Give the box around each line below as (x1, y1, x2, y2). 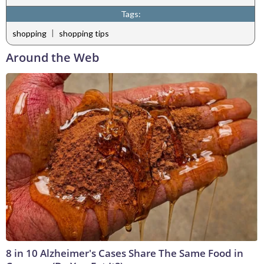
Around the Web (6, 49, 99, 66)
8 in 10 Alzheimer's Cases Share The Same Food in (6, 246, 243, 260)
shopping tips (59, 28, 109, 39)
